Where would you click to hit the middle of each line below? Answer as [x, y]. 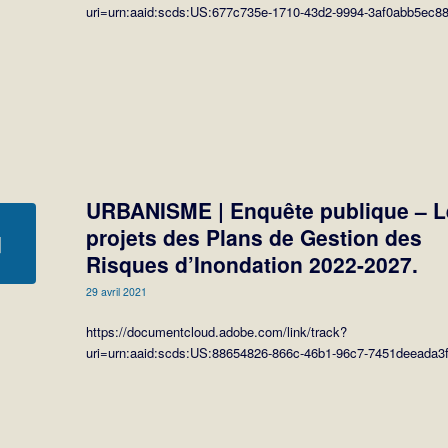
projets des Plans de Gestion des [254, 237]
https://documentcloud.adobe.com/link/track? [217, 332]
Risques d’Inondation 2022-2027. [252, 264]
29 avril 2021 [117, 292]
